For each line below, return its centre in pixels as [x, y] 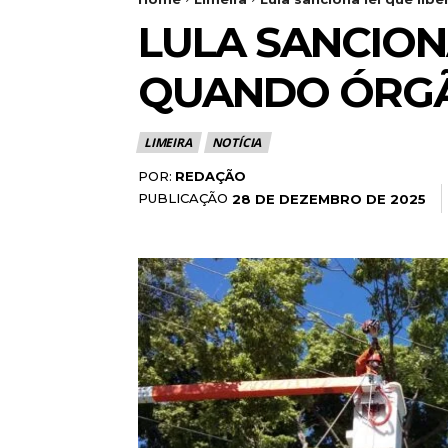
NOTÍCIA [236, 142]
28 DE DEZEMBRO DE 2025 [329, 198]
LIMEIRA [168, 142]
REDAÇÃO [210, 175]
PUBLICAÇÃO [183, 197]
